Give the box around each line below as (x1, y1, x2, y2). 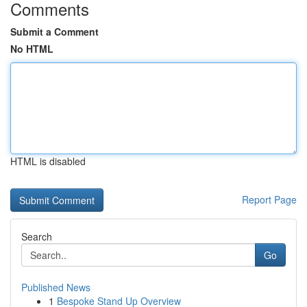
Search (21, 230, 52, 243)
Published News (21, 280, 90, 294)
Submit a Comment (10, 25, 99, 38)
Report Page (242, 193, 297, 206)
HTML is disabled (10, 154, 86, 168)
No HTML (10, 42, 53, 56)
